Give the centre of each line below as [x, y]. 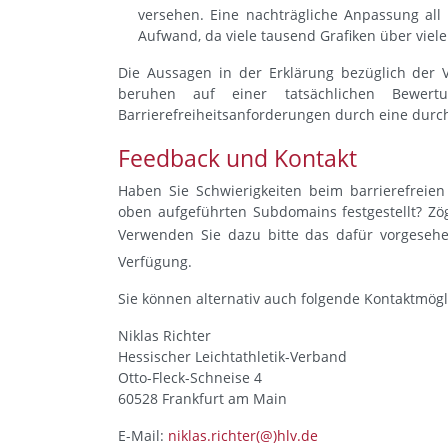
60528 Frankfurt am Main [202, 398]
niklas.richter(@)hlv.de [243, 435]
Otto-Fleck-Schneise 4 [190, 377]
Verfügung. [155, 261]
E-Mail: [143, 435]
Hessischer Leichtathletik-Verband [232, 356]
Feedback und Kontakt [237, 158]
